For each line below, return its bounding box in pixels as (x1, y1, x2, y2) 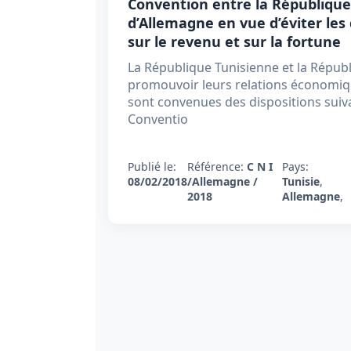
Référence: (187, 159, 247, 174)
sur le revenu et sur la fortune (128, 32, 341, 51)
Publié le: (128, 159, 176, 174)
